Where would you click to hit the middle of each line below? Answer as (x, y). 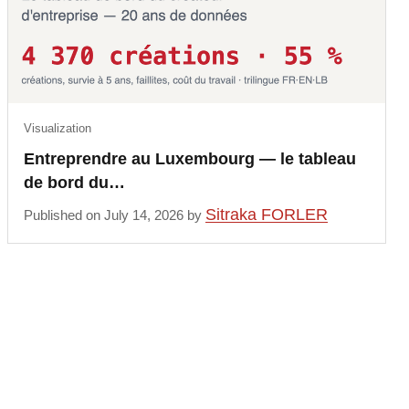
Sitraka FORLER (267, 214)
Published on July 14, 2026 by (115, 215)
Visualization (58, 129)
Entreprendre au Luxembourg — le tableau (190, 159)
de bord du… (75, 183)
